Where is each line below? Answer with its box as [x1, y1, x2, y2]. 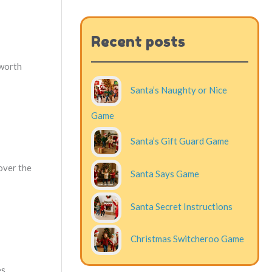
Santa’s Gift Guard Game [131, 135, 229, 146]
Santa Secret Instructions [131, 200, 233, 212]
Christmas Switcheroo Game [131, 233, 244, 245]
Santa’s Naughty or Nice [131, 84, 227, 96]
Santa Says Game [131, 168, 199, 179]
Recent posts [91, 33, 185, 51]
